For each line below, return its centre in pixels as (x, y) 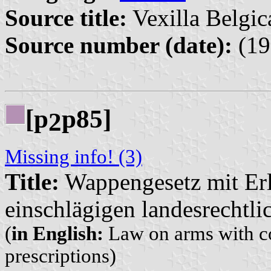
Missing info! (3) (73, 156)
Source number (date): (119, 45)
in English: (57, 233)
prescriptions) (60, 256)
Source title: (66, 18)
